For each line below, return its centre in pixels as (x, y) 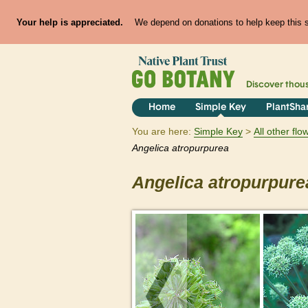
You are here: (162, 132)
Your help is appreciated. (69, 22)
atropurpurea (200, 148)
